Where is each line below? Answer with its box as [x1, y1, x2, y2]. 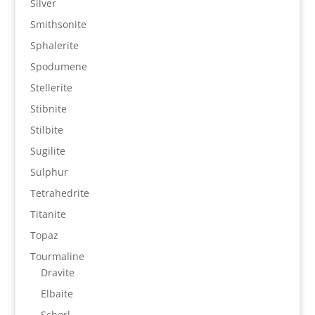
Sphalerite [30, 39, 79, 53]
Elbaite [40, 287, 73, 301]
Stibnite [30, 102, 67, 116]
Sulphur [30, 165, 68, 179]
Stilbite [30, 123, 63, 137]
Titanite [30, 207, 66, 221]
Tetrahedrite [30, 186, 89, 200]
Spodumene [30, 60, 87, 74]
